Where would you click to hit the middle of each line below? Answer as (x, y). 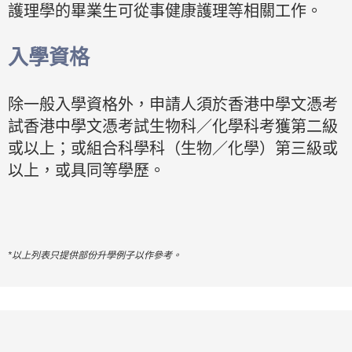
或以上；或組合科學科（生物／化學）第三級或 (173, 148)
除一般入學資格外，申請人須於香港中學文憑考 (173, 104)
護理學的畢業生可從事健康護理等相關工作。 (165, 11)
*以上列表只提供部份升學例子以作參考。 (95, 255)
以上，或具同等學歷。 (86, 170)
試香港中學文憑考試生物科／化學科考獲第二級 (173, 126)
